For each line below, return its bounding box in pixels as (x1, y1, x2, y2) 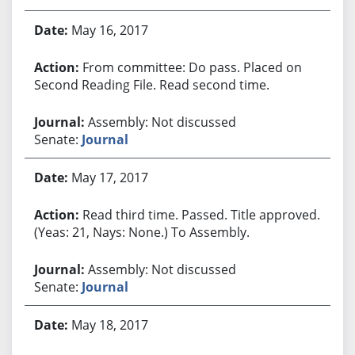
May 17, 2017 (71, 168, 148, 186)
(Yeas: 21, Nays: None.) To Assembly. (33, 223, 250, 241)
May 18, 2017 (71, 315, 148, 334)
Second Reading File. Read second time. (33, 75, 269, 94)
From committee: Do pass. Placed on (82, 58, 302, 76)
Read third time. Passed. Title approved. (82, 205, 320, 223)
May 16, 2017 (71, 21, 148, 39)
